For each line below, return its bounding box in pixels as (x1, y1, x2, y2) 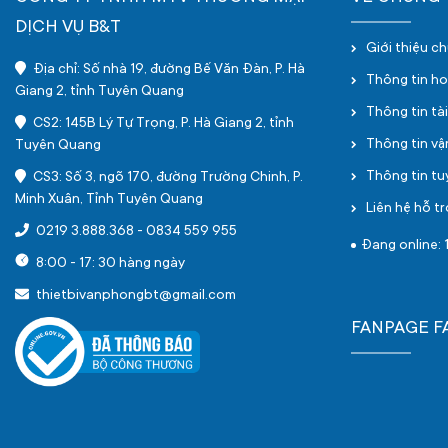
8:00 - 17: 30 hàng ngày (33, 256, 185, 272)
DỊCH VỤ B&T (15, 18, 121, 38)
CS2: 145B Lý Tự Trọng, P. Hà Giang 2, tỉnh (29, 116, 294, 132)
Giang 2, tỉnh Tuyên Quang (15, 84, 184, 100)
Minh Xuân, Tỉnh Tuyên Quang (15, 192, 203, 208)
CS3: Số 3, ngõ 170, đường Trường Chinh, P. (29, 170, 303, 186)
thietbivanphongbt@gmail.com (33, 288, 236, 304)
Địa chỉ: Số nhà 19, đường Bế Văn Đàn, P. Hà (29, 62, 305, 78)
